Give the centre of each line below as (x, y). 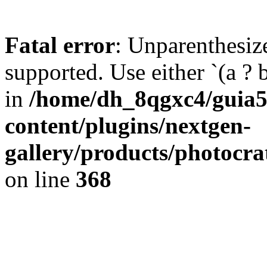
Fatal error (60, 45)
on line (40, 179)
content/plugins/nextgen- (128, 125)
